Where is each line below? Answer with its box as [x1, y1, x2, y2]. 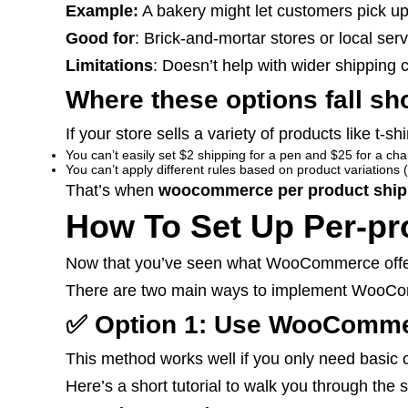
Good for [66, 29, 135, 47]
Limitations [66, 56, 153, 75]
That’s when [66, 181, 158, 199]
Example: [66, 2, 138, 20]
